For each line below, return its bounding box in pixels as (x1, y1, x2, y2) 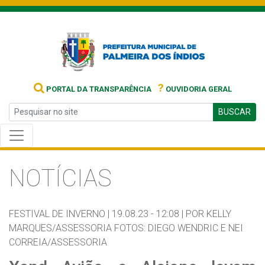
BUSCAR (218, 107, 251, 117)
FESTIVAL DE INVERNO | (9, 208, 109, 219)
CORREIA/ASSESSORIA (9, 237, 107, 248)
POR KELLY (186, 208, 231, 219)
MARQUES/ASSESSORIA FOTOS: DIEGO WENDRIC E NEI (9, 222, 243, 234)
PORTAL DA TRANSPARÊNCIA (44, 85, 151, 93)
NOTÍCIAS (9, 164, 112, 192)
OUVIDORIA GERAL (163, 85, 232, 93)
